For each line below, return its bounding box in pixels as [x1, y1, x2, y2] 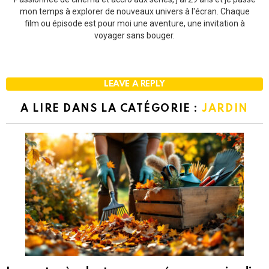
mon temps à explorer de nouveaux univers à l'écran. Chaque [19, 6, 250, 16]
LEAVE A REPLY [103, 79, 165, 88]
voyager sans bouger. [94, 30, 175, 40]
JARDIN [202, 103, 249, 114]
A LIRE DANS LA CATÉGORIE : [20, 103, 202, 114]
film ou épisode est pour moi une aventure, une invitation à [24, 18, 245, 28]
